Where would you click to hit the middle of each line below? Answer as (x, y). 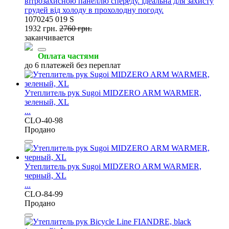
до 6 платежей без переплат (73, 65)
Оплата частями (68, 56)
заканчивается (49, 37)
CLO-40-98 (44, 120)
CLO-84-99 (44, 194)
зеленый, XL (47, 102)
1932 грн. (41, 28)
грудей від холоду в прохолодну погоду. (94, 10)
